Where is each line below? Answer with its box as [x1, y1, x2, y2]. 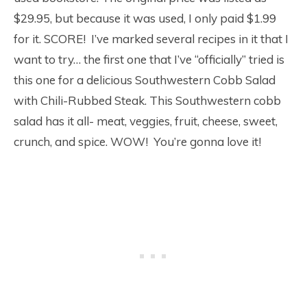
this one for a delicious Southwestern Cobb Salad [14, 73, 275, 88]
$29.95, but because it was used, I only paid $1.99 [14, 11, 276, 26]
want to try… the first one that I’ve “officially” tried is [14, 52, 284, 67]
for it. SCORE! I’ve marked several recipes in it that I [14, 32, 288, 47]
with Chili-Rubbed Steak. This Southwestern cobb [14, 93, 281, 108]
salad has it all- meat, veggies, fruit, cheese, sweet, [14, 114, 278, 129]
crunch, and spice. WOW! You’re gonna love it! [14, 134, 261, 149]
